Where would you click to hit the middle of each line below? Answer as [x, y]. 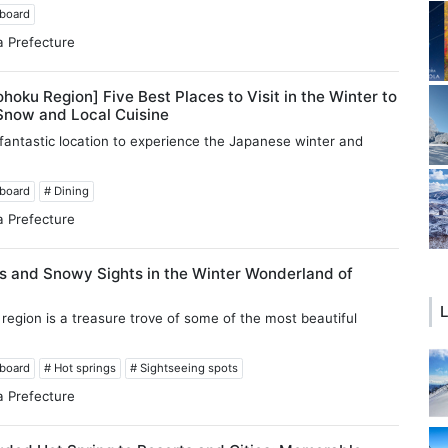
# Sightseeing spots [184, 367]
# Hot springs [80, 367]
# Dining [67, 190]
